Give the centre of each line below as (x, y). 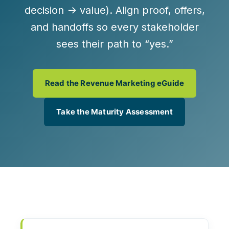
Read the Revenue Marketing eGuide (114, 83)
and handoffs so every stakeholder (114, 27)
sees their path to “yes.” (114, 44)
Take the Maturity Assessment (114, 112)
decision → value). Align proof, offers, (114, 10)
